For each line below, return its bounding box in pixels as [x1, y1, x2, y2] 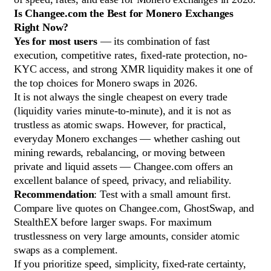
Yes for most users [14, 35, 97, 48]
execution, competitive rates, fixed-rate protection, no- [14, 49, 247, 62]
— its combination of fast [97, 35, 211, 48]
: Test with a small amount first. [94, 188, 231, 201]
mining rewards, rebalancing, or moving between [14, 146, 225, 159]
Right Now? [14, 21, 69, 34]
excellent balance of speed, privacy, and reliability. [14, 174, 232, 187]
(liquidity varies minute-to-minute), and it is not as [14, 105, 231, 117]
